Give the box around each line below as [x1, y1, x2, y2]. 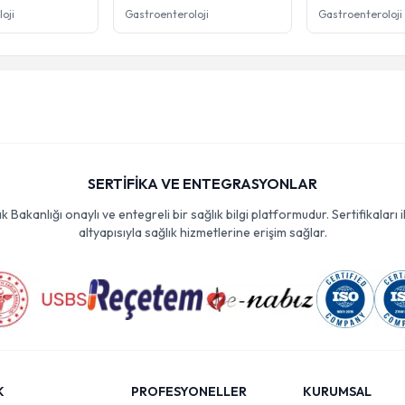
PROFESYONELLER [131, 383, 248, 400]
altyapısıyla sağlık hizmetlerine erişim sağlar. [78, 224, 327, 240]
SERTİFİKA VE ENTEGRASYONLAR [88, 174, 317, 193]
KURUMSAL [302, 383, 372, 400]
